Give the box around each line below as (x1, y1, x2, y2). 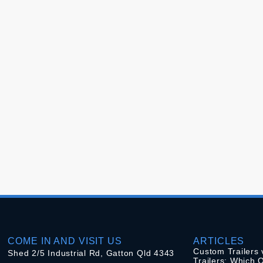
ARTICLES (193, 235, 245, 246)
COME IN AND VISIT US (8, 235, 122, 246)
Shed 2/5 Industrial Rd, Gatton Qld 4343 (8, 248, 175, 258)
